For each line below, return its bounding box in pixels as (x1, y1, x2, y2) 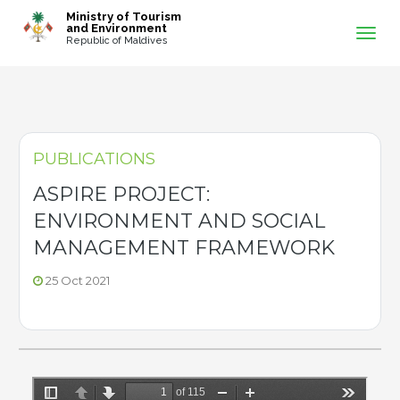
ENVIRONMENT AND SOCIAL (33, 209, 325, 233)
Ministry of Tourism (65, 9, 181, 23)
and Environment (65, 21, 167, 35)
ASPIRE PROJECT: (33, 182, 210, 206)
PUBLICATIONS (33, 149, 155, 169)
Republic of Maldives (65, 35, 168, 47)
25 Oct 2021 (43, 273, 110, 287)
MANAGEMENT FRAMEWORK (33, 236, 335, 260)
